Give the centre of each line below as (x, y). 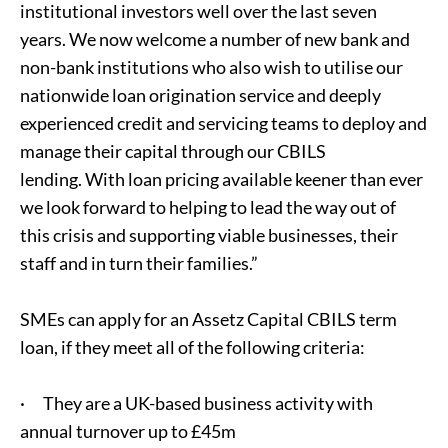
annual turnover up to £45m (128, 431)
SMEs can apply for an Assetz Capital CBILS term (208, 319)
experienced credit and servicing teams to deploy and (223, 123)
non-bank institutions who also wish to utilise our (211, 67)
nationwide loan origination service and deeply (200, 95)
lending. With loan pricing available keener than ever (221, 179)
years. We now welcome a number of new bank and (215, 39)
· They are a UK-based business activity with (196, 403)
